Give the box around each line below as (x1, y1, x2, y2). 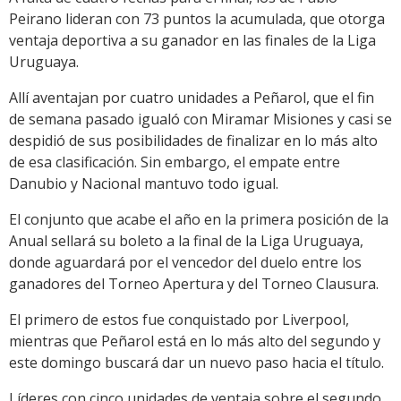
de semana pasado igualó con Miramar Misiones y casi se (9, 109, 392, 130)
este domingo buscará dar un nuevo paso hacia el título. (9, 353, 384, 373)
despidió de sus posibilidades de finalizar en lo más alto (9, 131, 378, 151)
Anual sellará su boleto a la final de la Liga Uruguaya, (9, 231, 363, 252)
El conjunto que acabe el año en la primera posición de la (9, 209, 388, 230)
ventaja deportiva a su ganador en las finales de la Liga (9, 30, 376, 51)
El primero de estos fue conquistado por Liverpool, (9, 310, 349, 330)
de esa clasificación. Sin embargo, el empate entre (9, 152, 340, 173)
